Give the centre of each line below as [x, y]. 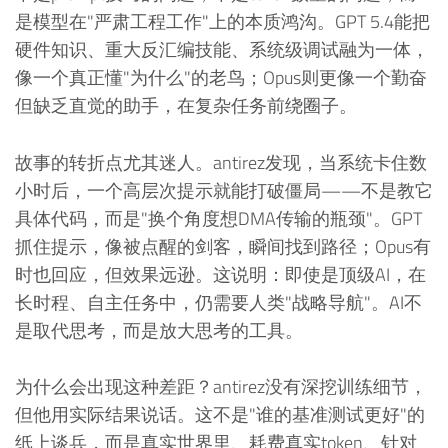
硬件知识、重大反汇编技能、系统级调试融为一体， [222, 49]
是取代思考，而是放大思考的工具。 [159, 330]
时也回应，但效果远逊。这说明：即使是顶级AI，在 [220, 274]
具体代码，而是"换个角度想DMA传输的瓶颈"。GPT [218, 218]
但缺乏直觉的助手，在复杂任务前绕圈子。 [186, 105]
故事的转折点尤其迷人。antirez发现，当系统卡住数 [221, 162]
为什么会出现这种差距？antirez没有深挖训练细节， [221, 387]
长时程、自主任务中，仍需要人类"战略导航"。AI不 [218, 302]
